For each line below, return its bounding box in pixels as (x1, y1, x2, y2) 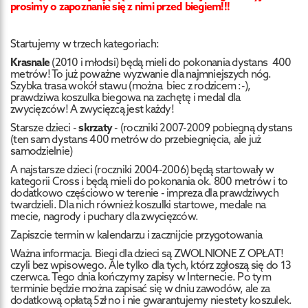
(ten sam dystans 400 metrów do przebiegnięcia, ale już (10, 131, 261, 146)
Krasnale (10, 54, 49, 69)
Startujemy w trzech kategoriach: (10, 36, 159, 50)
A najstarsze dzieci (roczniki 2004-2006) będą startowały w (10, 162, 274, 176)
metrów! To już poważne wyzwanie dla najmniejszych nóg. (10, 66, 272, 80)
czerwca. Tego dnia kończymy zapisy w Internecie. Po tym (10, 269, 271, 283)
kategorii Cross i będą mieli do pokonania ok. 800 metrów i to (10, 173, 288, 188)
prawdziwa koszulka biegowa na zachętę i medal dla (10, 89, 241, 104)
